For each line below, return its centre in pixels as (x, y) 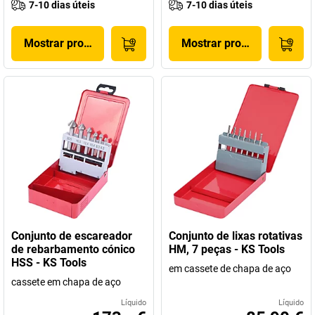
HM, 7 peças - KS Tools (227, 249)
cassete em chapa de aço (66, 282)
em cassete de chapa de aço (230, 269)
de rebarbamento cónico (73, 249)
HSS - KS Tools (49, 263)
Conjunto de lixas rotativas (236, 236)
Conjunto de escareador (72, 236)
